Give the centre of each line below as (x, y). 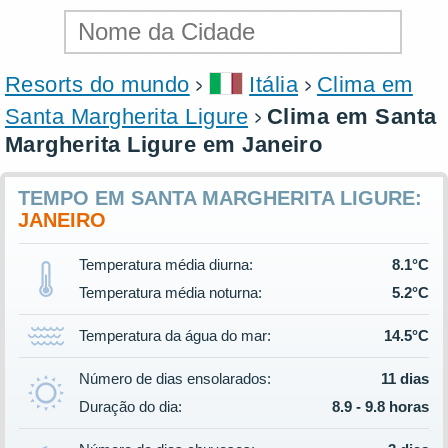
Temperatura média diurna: (166, 265)
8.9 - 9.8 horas (380, 407)
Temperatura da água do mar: (175, 336)
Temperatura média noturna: (170, 293)
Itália (274, 85)
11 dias (405, 379)
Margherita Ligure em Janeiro (164, 145)
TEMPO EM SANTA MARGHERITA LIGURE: (220, 198)
